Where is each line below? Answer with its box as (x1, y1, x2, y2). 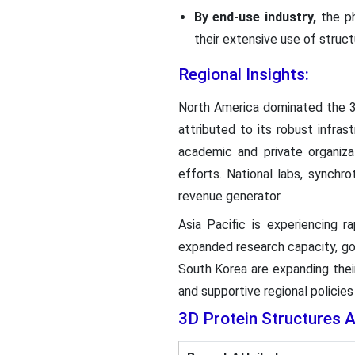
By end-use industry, (193, 9, 322, 25)
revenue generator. (177, 188, 282, 204)
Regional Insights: (177, 64, 309, 84)
